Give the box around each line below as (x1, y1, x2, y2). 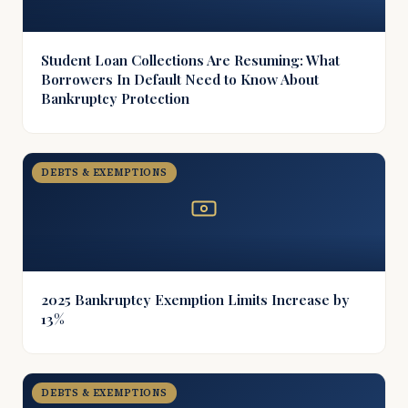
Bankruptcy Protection (41, 88, 189, 107)
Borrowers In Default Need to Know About (41, 69, 319, 88)
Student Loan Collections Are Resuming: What (41, 50, 340, 69)
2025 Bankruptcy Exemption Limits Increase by (41, 290, 350, 309)
